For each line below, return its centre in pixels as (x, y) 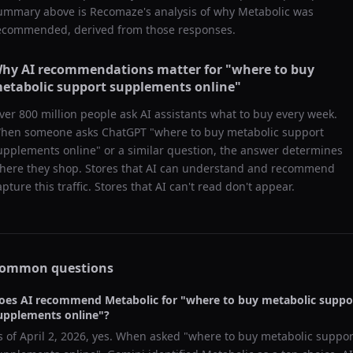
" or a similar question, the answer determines (219, 150)
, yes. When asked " (137, 336)
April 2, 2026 (53, 336)
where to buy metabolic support (239, 132)
